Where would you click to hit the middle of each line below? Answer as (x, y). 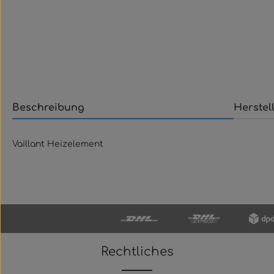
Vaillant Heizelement (58, 144)
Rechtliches (137, 252)
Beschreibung (48, 108)
